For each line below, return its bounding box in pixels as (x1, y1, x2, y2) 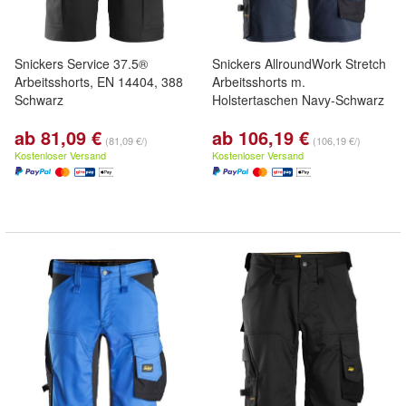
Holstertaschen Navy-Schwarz (212, 91, 384, 109)
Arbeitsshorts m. (212, 72, 305, 91)
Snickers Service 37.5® (14, 54, 148, 72)
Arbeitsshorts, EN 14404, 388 (14, 72, 183, 91)
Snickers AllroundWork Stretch (212, 54, 386, 72)
